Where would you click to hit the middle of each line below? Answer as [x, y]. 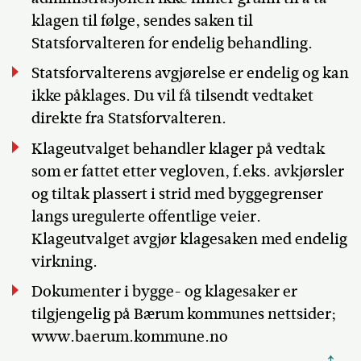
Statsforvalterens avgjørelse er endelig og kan [190, 73]
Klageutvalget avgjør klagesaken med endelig [189, 239]
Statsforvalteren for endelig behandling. [173, 43]
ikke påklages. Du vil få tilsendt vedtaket [172, 95]
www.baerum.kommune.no [129, 336]
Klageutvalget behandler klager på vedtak [178, 148]
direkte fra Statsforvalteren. [129, 118]
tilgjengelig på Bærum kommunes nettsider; [183, 314]
